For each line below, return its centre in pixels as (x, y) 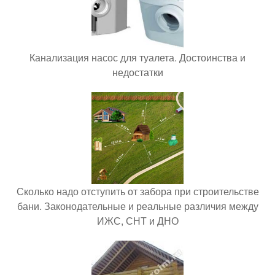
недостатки (137, 72)
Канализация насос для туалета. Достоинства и (137, 57)
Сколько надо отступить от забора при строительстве (137, 191)
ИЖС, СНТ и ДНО (137, 220)
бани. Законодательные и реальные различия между (137, 206)
